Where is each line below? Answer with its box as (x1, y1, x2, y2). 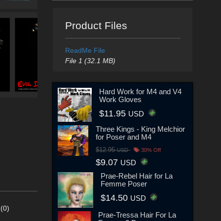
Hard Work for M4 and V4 (99, 87, 182, 96)
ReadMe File (65, 46, 105, 54)
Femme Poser (101, 180, 147, 188)
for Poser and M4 (96, 132, 152, 141)
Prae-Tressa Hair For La (98, 211, 177, 220)
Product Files (65, 20, 127, 31)
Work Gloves (99, 95, 142, 104)
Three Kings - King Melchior (96, 124, 185, 133)
